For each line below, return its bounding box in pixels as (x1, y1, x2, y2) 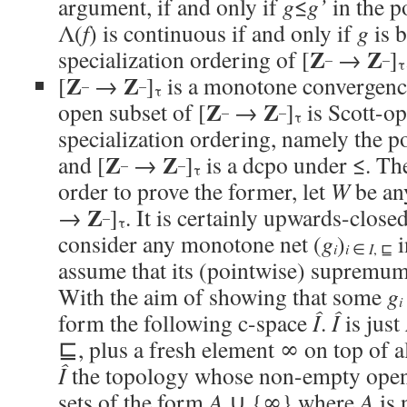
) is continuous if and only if (89, 17, 357, 48)
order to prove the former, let (58, 175, 331, 206)
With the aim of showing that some (58, 281, 387, 312)
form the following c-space (58, 307, 313, 338)
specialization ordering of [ (58, 44, 310, 74)
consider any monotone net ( (58, 228, 322, 259)
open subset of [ (58, 96, 206, 127)
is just (340, 307, 405, 338)
